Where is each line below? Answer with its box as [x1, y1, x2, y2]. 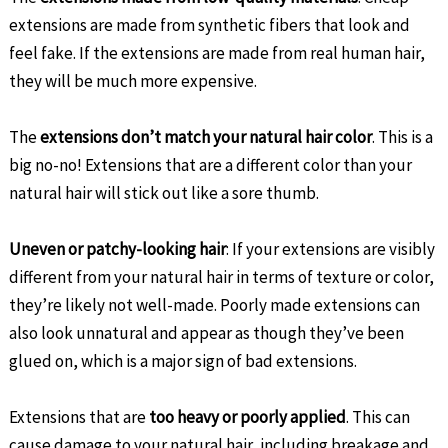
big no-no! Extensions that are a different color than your [9, 153, 413, 176]
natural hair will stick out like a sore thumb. [9, 181, 320, 204]
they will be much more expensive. [9, 69, 258, 92]
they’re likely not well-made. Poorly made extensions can [9, 293, 421, 316]
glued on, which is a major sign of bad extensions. [9, 349, 358, 372]
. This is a [372, 125, 434, 148]
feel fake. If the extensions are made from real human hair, [9, 41, 426, 64]
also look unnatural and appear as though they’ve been [9, 321, 405, 344]
